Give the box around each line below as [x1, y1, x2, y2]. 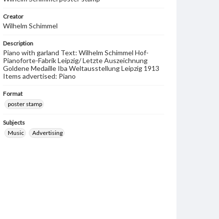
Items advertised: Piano [3, 72, 76, 80]
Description [3, 40, 33, 47]
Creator [3, 13, 23, 20]
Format [3, 90, 22, 97]
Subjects [3, 119, 25, 126]
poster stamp [8, 100, 42, 108]
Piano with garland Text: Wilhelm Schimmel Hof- [3, 48, 149, 57]
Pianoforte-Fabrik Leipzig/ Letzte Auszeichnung [3, 56, 148, 65]
